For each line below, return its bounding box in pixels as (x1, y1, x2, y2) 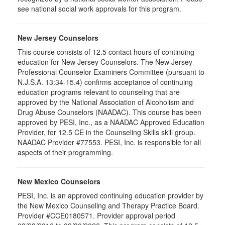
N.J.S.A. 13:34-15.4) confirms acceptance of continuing (18, 77, 193, 87)
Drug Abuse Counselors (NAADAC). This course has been (18, 107, 201, 117)
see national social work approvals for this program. (18, 4, 181, 14)
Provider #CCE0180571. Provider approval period (18, 210, 175, 220)
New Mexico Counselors (18, 176, 100, 186)
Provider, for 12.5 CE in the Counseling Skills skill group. (18, 127, 195, 137)
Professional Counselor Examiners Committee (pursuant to (18, 67, 204, 77)
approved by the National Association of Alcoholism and (18, 97, 194, 107)
